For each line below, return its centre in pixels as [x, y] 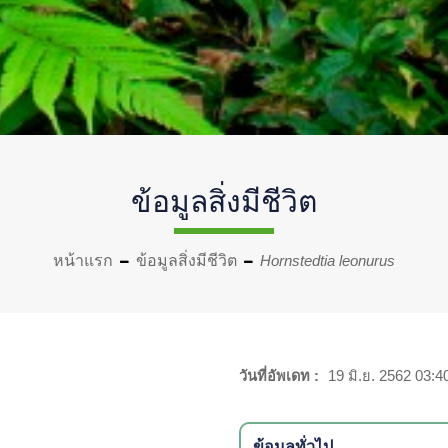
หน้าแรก [83, 260]
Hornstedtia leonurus [327, 260]
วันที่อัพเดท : [279, 375]
